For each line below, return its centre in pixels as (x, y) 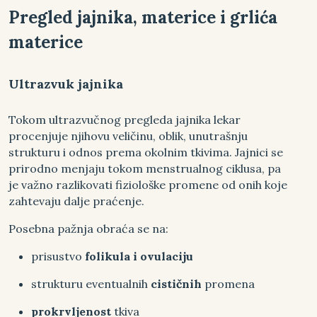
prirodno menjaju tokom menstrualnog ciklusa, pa (145, 168)
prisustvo (57, 256)
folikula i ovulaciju (138, 256)
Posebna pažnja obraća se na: (88, 228)
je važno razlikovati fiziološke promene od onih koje (148, 184)
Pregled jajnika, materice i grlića (143, 17)
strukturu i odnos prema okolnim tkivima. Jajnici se (146, 152)
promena (228, 283)
